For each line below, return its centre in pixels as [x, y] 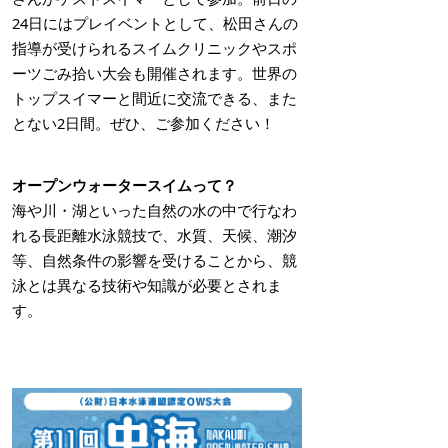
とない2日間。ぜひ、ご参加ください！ [143, 123]
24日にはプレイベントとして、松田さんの [155, 23]
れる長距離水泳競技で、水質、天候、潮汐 [154, 235]
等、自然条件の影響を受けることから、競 [154, 260]
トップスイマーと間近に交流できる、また [154, 98]
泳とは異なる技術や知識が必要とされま [147, 285]
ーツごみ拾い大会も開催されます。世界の [154, 73]
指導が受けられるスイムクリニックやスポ [154, 48]
